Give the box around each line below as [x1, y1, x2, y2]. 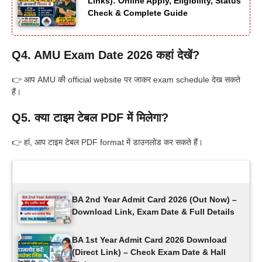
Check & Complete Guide [88, 8, 188, 18]
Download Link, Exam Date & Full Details [72, 206, 235, 216]
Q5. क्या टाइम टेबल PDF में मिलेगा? [12, 111, 168, 124]
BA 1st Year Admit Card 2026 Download [72, 235, 227, 245]
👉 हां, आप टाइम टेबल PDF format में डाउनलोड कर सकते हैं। [12, 137, 203, 147]
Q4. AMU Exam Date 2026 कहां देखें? [12, 48, 199, 61]
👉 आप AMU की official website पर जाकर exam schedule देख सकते [12, 74, 240, 84]
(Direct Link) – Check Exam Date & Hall [72, 247, 226, 257]
